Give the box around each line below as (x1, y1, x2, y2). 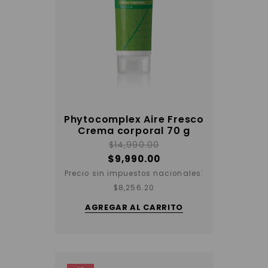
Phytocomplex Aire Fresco (63, 112, 205, 126)
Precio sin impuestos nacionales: (65, 168, 203, 178)
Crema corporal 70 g (77, 123, 191, 138)
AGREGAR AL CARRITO (85, 201, 183, 213)
